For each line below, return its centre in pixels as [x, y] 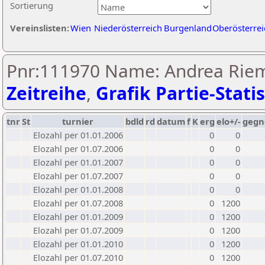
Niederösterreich [128, 28]
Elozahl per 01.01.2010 [78, 244]
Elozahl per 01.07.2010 [78, 257]
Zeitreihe [46, 93]
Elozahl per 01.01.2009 [78, 216]
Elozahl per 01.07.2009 [78, 230]
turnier [78, 121]
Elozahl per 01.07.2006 [78, 148]
